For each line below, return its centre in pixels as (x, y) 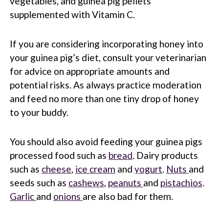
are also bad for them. (128, 196)
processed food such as (59, 155)
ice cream (95, 169)
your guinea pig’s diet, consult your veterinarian (108, 57)
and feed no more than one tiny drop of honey (104, 98)
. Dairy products (165, 155)
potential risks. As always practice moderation (106, 85)
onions (68, 196)
